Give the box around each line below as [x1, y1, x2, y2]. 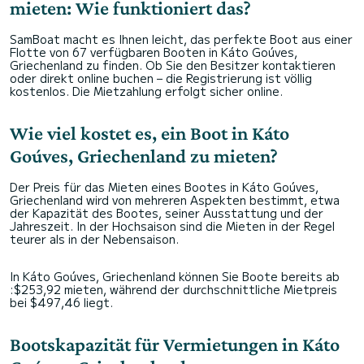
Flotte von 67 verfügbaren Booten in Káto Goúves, [10, 44, 297, 61]
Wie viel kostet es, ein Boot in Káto [10, 122, 289, 145]
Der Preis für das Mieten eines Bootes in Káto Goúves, [10, 179, 318, 196]
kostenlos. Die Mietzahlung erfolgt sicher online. [10, 83, 283, 100]
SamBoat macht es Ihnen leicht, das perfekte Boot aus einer [10, 31, 353, 48]
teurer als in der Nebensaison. [10, 231, 179, 248]
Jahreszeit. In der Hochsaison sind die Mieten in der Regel [10, 218, 335, 235]
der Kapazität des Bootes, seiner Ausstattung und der [10, 205, 323, 222]
